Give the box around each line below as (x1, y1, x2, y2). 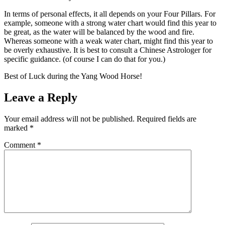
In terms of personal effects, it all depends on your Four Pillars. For (4, 9, 215, 18)
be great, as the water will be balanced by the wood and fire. (4, 27, 194, 36)
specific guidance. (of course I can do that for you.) (4, 54, 165, 63)
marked (4, 123, 30, 132)
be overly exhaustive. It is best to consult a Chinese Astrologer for (4, 45, 211, 54)
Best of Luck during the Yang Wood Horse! (4, 71, 142, 80)
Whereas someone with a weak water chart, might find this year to (4, 36, 213, 45)
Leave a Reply (4, 90, 77, 104)
